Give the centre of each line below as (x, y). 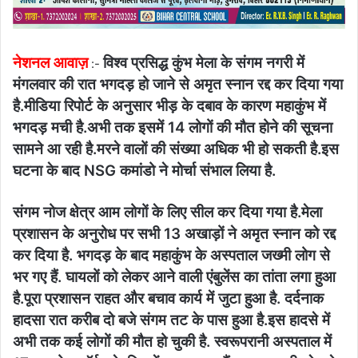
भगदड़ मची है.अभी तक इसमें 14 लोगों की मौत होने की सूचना (173, 128)
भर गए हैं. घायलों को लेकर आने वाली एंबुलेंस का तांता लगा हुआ (174, 277)
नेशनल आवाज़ (50, 63)
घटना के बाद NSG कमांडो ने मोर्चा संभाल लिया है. (144, 171)
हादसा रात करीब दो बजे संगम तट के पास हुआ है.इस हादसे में (171, 320)
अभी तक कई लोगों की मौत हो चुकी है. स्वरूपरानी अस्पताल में (172, 342)
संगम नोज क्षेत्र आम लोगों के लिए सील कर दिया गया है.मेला (167, 213)
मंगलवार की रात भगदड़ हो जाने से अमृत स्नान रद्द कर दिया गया (178, 85)
